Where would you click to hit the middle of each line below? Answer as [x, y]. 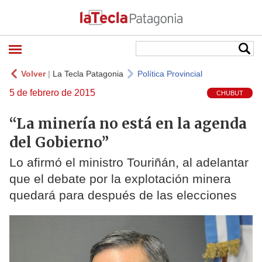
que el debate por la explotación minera [120, 179]
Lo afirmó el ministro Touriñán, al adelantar [129, 163]
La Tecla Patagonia [88, 74]
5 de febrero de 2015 [52, 93]
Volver [33, 74]
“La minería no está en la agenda [128, 123]
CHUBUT [230, 93]
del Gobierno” [59, 142]
